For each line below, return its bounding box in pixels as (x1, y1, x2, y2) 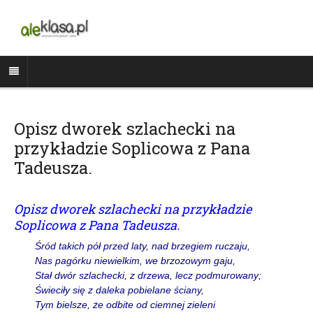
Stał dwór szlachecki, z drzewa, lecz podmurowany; (35, 269, 261, 281)
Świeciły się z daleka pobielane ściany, (35, 284, 204, 296)
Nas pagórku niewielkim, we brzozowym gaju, (35, 254, 235, 266)
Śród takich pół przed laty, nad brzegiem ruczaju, (35, 240, 250, 252)
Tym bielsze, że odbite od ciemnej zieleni (35, 298, 215, 310)
